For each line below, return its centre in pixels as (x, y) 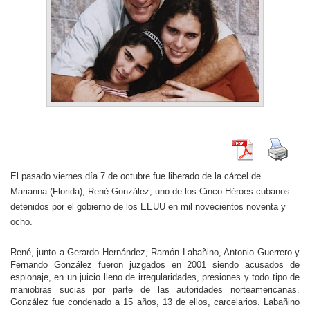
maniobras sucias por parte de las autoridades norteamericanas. (155, 290)
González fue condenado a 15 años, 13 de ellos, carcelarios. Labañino (155, 302)
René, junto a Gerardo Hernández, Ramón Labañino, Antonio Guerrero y (155, 252)
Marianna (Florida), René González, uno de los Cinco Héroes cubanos (150, 191)
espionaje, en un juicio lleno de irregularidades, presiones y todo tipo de (155, 277)
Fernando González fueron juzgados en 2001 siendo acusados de (155, 265)
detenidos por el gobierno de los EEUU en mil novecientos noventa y (148, 207)
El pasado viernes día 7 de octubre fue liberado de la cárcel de (136, 176)
